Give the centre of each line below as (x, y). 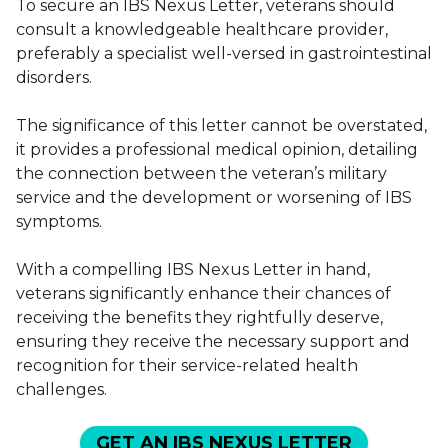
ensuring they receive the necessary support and (213, 341)
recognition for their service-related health (187, 365)
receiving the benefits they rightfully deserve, (199, 317)
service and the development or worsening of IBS (214, 197)
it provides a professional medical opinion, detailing (217, 149)
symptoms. (61, 221)
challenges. (61, 389)
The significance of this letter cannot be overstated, (221, 125)
